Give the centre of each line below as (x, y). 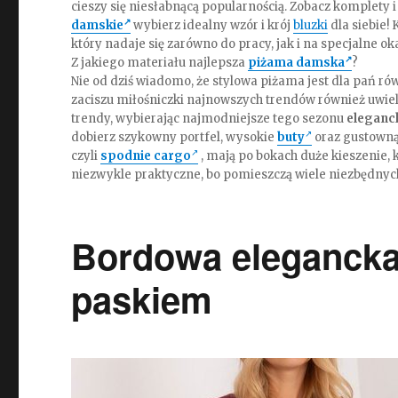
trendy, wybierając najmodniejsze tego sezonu (209, 119)
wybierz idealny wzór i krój (212, 25)
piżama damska (297, 63)
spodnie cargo (146, 156)
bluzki (311, 25)
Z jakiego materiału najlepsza (160, 63)
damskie (98, 25)
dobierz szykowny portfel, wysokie (175, 137)
